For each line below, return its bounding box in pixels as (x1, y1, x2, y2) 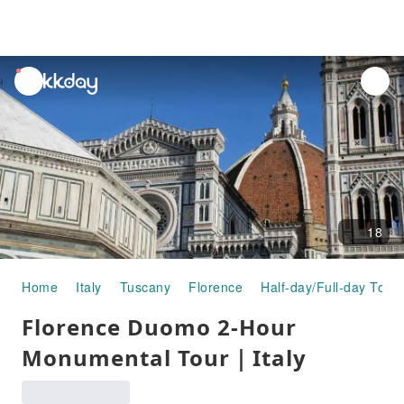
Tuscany (119, 278, 170, 296)
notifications (15, 89, 89, 107)
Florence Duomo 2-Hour (22, 312, 297, 342)
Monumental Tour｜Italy (22, 343, 307, 372)
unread (15, 69, 59, 87)
